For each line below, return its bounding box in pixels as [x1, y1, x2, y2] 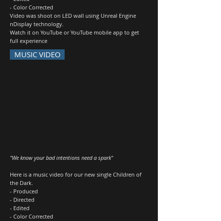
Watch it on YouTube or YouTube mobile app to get [10, 29, 139, 36]
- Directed [10, 196, 35, 203]
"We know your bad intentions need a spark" [10, 154, 113, 161]
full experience [10, 37, 47, 44]
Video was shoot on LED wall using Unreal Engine [10, 12, 136, 19]
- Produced [10, 187, 38, 195]
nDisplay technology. [10, 20, 64, 28]
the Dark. [10, 179, 33, 186]
